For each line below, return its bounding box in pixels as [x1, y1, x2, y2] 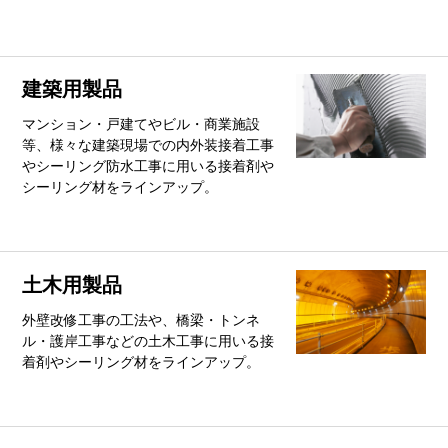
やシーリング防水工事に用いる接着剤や [22, 159, 275, 175]
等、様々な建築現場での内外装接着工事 [22, 138, 275, 154]
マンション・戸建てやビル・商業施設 [22, 117, 261, 133]
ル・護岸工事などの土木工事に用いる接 [22, 334, 275, 350]
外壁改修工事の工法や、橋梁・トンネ [22, 313, 261, 329]
